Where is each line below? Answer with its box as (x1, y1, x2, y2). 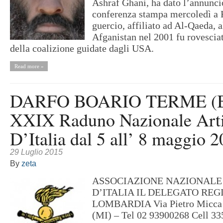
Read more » (14, 63, 44, 69)
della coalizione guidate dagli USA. (10, 43, 159, 54)
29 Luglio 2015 (10, 148, 63, 156)
